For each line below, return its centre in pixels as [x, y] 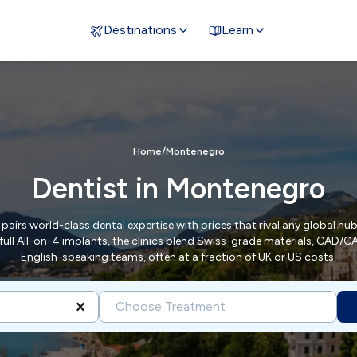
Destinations [140, 30]
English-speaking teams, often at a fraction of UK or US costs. [178, 257]
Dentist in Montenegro [178, 188]
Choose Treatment [171, 306]
